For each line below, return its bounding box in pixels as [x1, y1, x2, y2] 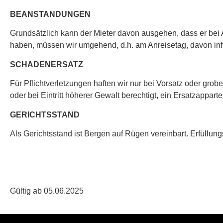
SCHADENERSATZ [10, 60, 83, 69]
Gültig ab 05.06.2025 [10, 187, 84, 196]
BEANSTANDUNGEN [10, 9, 91, 18]
